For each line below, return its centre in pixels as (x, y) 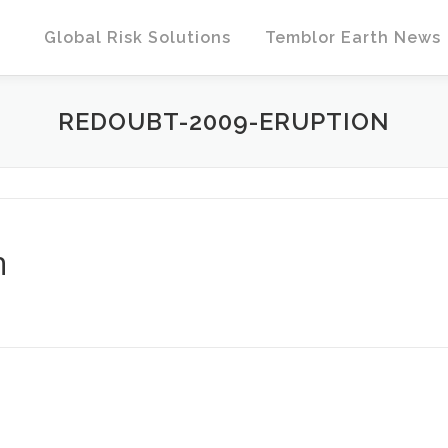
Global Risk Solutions (137, 37)
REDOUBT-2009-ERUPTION (224, 121)
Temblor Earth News (353, 37)
